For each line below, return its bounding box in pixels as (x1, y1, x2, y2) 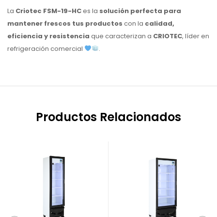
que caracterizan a (90, 31, 153, 41)
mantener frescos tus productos (7, 18, 123, 28)
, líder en (182, 31, 209, 41)
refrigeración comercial (7, 44, 84, 53)
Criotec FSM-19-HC (15, 6, 81, 15)
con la (123, 18, 145, 28)
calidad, (145, 18, 174, 28)
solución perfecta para (99, 6, 181, 15)
